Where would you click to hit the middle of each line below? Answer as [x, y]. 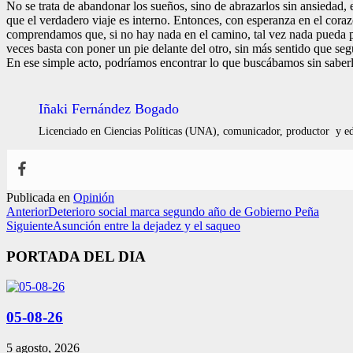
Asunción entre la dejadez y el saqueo [147, 225]
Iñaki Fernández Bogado [109, 108]
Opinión [94, 197]
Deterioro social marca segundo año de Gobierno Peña [184, 211]
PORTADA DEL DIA [76, 256]
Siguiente [30, 225]
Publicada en [40, 197]
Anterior [27, 211]
